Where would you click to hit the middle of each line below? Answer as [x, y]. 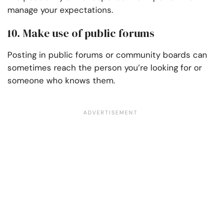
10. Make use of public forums [81, 33]
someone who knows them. [61, 81]
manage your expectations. [60, 10]
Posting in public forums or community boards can [107, 55]
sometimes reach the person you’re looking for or [105, 68]
